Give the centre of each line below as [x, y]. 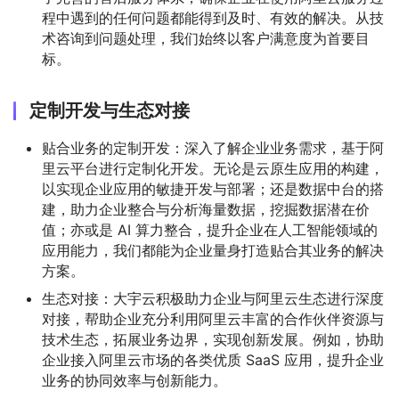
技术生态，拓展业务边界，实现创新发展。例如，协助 [213, 339]
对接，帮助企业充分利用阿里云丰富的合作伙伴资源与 [213, 319]
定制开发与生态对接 [110, 110]
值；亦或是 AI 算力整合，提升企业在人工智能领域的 [210, 230]
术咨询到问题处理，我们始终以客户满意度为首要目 [206, 38]
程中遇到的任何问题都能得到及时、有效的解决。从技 [213, 18]
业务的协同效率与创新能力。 [134, 380]
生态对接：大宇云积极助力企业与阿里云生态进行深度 [213, 298]
